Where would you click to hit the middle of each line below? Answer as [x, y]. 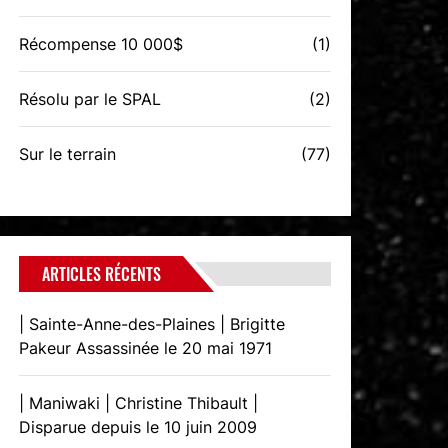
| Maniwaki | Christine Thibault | [139, 403]
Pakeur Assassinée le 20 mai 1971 [146, 348]
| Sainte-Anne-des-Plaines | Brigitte [152, 324]
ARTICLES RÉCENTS [102, 274]
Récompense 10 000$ [101, 44]
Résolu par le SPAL [90, 99]
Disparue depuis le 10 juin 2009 [138, 427]
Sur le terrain [68, 154]
